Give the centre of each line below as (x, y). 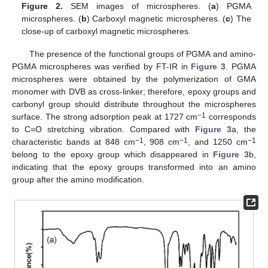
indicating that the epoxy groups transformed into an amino (134, 167)
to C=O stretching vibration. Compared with (104, 130)
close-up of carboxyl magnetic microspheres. (106, 31)
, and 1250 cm (218, 142)
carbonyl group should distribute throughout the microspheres (134, 104)
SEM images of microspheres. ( (137, 6)
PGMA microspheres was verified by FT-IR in (102, 67)
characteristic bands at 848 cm (74, 142)
